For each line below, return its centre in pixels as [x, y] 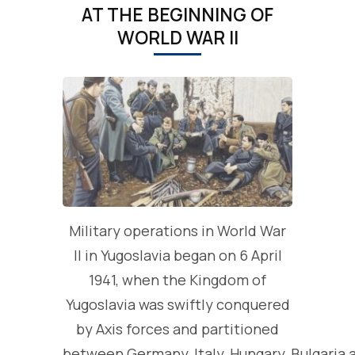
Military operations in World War [177, 231]
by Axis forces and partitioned [177, 329]
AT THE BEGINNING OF [177, 14]
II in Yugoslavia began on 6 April [177, 256]
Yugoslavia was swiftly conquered [177, 305]
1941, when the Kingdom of [177, 280]
